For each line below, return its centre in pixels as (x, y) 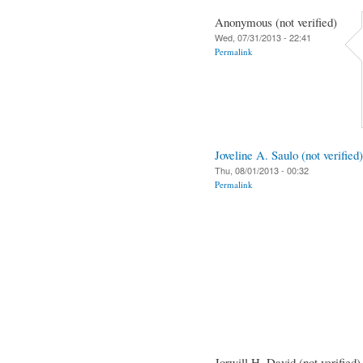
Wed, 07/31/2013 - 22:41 (263, 37)
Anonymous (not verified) (276, 21)
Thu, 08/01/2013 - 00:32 (262, 170)
